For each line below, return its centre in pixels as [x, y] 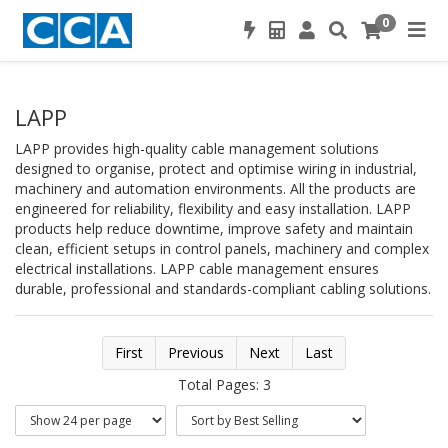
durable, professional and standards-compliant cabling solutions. [223, 288]
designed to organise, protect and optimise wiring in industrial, [216, 168]
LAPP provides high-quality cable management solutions [197, 148]
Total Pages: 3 [224, 384]
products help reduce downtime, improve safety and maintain [214, 228]
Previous [196, 352]
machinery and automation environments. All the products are [215, 188]
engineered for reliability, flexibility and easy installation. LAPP [213, 208]
